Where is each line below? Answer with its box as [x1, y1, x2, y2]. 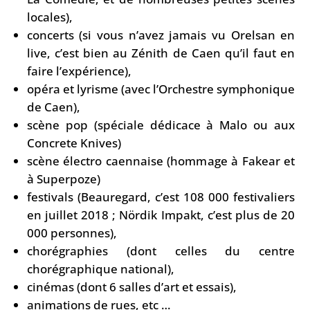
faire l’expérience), [26, 62, 131, 79]
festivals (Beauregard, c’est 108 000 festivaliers [26, 188, 295, 205]
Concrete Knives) [26, 134, 121, 151]
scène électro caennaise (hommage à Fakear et [26, 152, 295, 169]
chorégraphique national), [26, 260, 174, 277]
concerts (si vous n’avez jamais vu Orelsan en [26, 26, 295, 43]
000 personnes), [26, 224, 117, 241]
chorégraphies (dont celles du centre [26, 242, 295, 259]
